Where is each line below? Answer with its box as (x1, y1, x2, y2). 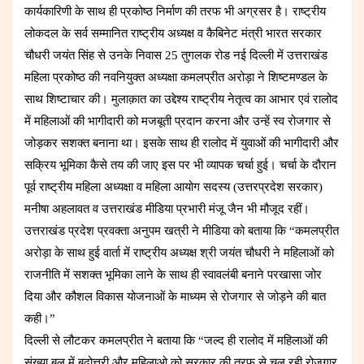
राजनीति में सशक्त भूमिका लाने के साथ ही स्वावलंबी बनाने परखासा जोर (24, 267, 322, 281)
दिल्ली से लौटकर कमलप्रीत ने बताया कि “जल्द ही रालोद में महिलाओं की (24, 333, 327, 347)
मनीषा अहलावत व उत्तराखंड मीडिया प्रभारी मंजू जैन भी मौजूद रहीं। (24, 201, 310, 215)
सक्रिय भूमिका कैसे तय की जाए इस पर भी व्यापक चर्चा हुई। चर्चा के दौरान (24, 158, 336, 171)
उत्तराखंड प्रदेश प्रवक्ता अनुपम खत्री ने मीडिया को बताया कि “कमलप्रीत (24, 223, 339, 237)
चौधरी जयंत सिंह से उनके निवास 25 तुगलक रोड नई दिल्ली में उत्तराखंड (24, 48, 327, 62)
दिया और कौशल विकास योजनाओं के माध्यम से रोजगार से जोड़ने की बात (24, 289, 326, 303)
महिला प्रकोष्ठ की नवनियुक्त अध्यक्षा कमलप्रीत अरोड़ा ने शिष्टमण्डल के (24, 70, 327, 84)
